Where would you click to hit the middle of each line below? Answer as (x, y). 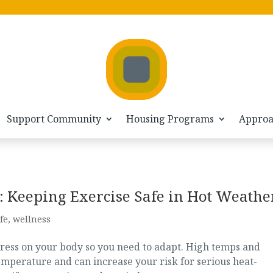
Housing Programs (170, 119)
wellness (31, 219)
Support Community (54, 119)
